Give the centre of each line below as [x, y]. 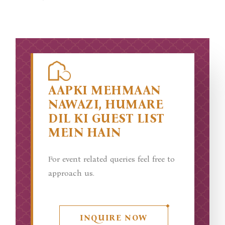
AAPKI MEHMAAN [104, 90]
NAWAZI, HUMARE [106, 104]
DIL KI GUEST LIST [106, 119]
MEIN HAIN [85, 133]
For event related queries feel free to [112, 159]
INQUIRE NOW [114, 218]
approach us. [72, 173]
